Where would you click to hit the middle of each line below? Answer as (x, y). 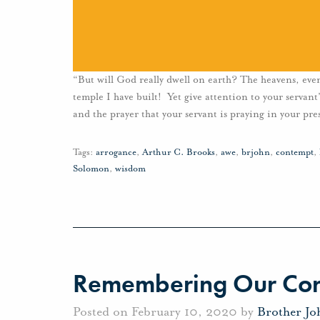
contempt (295, 152)
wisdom (130, 169)
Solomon (91, 169)
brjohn (256, 152)
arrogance (116, 152)
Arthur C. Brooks (179, 152)
